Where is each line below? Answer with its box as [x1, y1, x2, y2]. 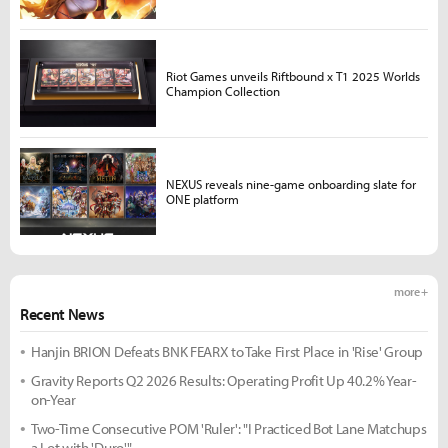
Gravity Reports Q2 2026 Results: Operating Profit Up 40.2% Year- [31, 371, 417, 391]
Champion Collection [165, 82, 280, 99]
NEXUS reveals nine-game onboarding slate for [165, 175, 416, 192]
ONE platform [165, 190, 239, 207]
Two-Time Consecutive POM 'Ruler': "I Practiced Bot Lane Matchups [31, 419, 427, 439]
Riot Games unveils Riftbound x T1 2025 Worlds [165, 67, 420, 84]
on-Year [31, 390, 76, 410]
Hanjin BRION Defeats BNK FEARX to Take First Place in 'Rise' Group [31, 342, 423, 362]
